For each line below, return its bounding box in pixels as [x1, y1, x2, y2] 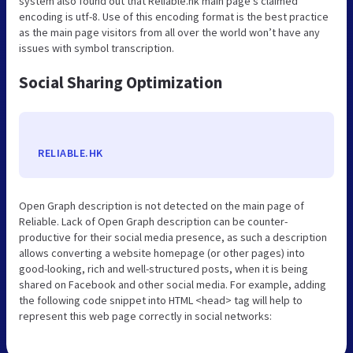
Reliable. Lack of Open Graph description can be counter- [19, 214, 288, 229]
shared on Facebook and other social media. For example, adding [19, 277, 326, 292]
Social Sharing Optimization [19, 71, 222, 93]
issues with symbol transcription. [19, 40, 174, 55]
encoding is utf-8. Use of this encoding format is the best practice [19, 9, 329, 24]
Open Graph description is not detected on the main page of [19, 198, 304, 213]
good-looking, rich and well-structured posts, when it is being [19, 261, 308, 276]
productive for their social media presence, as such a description [19, 229, 327, 244]
